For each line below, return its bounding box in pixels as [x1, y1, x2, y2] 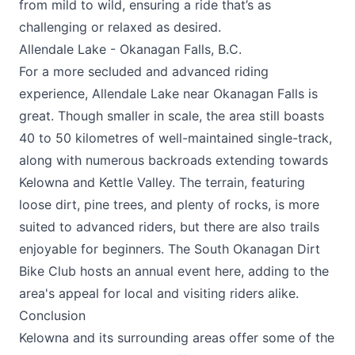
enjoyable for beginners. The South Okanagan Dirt [19, 241, 320, 257]
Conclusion [19, 307, 86, 323]
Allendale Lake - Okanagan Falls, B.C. [19, 41, 242, 57]
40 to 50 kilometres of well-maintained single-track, [19, 130, 332, 146]
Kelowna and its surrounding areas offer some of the [19, 330, 334, 345]
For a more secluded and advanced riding [19, 63, 269, 79]
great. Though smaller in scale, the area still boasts [19, 108, 324, 124]
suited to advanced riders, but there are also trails [19, 219, 319, 235]
